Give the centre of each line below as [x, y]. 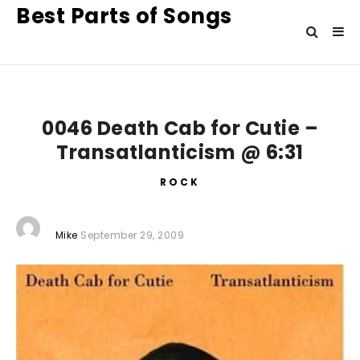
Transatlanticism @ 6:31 [180, 152]
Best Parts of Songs [124, 16]
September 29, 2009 [132, 235]
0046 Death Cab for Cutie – [180, 128]
